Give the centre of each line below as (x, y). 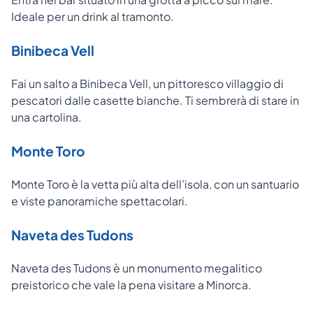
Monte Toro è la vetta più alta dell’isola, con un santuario (155, 184)
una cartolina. (46, 117)
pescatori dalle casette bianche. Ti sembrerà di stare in (155, 101)
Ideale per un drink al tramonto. (93, 17)
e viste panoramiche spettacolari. (100, 201)
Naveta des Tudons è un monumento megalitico (137, 268)
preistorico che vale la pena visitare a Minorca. (131, 285)
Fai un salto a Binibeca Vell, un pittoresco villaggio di (147, 84)
